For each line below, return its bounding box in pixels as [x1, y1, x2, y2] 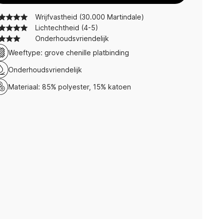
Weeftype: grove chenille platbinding [8, 48, 129, 57]
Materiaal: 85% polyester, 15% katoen [8, 82, 131, 91]
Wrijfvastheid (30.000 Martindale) [35, 13, 144, 21]
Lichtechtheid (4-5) [35, 23, 98, 32]
